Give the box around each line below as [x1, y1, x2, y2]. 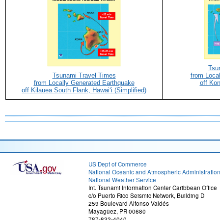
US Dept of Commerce [88, 160, 147, 168]
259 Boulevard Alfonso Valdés [88, 199, 169, 207]
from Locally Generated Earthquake [33, 79, 135, 86]
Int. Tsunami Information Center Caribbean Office [88, 184, 217, 192]
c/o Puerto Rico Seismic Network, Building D [88, 192, 204, 199]
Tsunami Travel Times [52, 72, 116, 79]
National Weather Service [88, 176, 156, 184]
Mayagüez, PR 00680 [88, 207, 146, 215]
